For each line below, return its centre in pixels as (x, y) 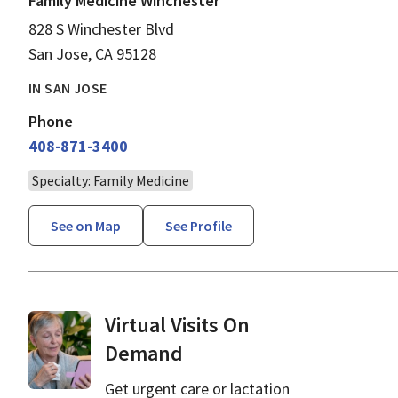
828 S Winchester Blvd (101, 28)
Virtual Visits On (178, 324)
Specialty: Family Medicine (111, 180)
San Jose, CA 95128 (92, 53)
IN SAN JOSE (68, 88)
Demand (144, 353)
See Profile (199, 225)
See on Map (86, 225)
